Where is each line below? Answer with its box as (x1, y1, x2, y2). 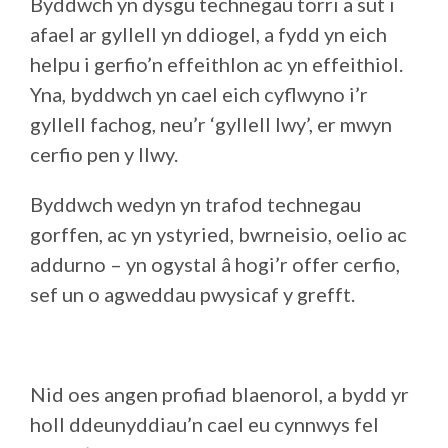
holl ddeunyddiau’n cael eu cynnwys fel (30, 412, 379, 436)
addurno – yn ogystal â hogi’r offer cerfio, (30, 252, 400, 276)
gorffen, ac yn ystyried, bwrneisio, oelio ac (30, 222, 407, 246)
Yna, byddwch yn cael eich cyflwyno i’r (30, 82, 368, 106)
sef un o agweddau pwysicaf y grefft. (30, 282, 355, 306)
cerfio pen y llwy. (30, 142, 178, 166)
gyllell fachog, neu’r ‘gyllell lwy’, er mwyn (30, 112, 392, 136)
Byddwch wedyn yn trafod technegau (30, 192, 361, 216)
